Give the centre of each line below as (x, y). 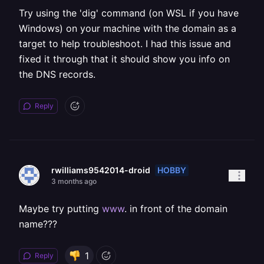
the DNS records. (57, 74)
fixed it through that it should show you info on (124, 59)
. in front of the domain (176, 209)
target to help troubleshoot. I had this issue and (125, 44)
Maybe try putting (60, 209)
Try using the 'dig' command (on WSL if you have (129, 13)
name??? (38, 224)
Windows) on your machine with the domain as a (128, 28)
